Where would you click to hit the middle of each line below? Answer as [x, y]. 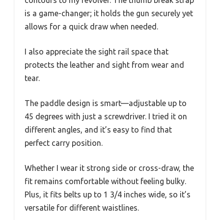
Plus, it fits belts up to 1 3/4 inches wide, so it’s [108, 194]
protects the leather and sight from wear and [104, 65]
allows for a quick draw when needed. [91, 27]
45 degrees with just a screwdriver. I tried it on [106, 116]
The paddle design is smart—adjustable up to [106, 103]
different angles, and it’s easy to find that [98, 130]
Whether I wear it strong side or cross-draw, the [109, 168]
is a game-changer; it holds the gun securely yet [109, 13]
